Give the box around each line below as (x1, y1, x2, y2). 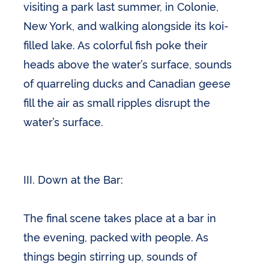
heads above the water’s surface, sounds (23, 56, 232, 71)
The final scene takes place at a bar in (23, 210, 217, 225)
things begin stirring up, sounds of (23, 248, 198, 263)
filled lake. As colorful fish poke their (23, 37, 208, 52)
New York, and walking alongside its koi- (23, 17, 229, 32)
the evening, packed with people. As (23, 229, 209, 244)
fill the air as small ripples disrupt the (23, 94, 211, 109)
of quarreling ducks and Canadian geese (23, 75, 231, 90)
